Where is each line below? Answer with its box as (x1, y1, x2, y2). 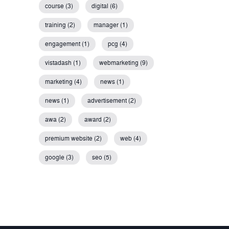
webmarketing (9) (99, 58, 148, 67)
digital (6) (91, 2, 118, 11)
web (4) (120, 134, 141, 143)
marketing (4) (45, 77, 82, 86)
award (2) (84, 115, 111, 124)
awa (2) (45, 115, 66, 124)
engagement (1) (45, 39, 89, 49)
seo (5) (92, 153, 111, 162)
